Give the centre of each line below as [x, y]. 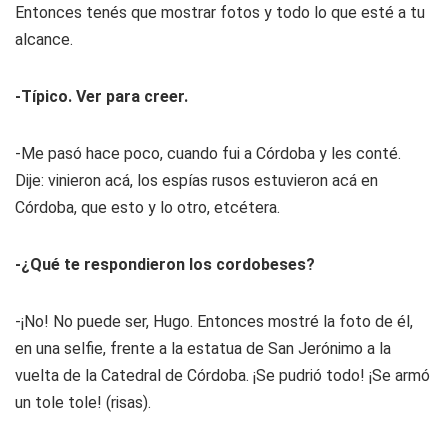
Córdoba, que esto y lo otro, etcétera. [147, 207]
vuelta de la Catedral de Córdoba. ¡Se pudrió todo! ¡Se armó [222, 375]
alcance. [44, 39]
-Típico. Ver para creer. [101, 96]
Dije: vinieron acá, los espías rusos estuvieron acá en [196, 180]
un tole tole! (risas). [83, 402]
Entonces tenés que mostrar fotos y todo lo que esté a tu [220, 12]
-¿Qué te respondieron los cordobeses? [165, 264]
